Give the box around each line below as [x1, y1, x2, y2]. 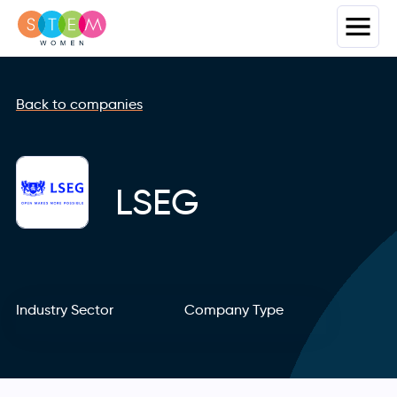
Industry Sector [15, 301, 113, 318]
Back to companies [15, 96, 143, 113]
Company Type [184, 301, 284, 318]
